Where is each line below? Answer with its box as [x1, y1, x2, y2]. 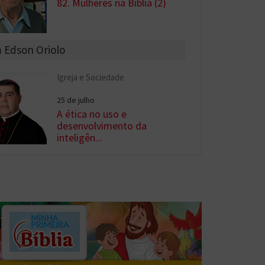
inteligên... [57, 130, 103, 144]
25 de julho [57, 94, 95, 105]
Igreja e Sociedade [57, 71, 125, 83]
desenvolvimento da [57, 118, 147, 132]
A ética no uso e [57, 106, 127, 121]
